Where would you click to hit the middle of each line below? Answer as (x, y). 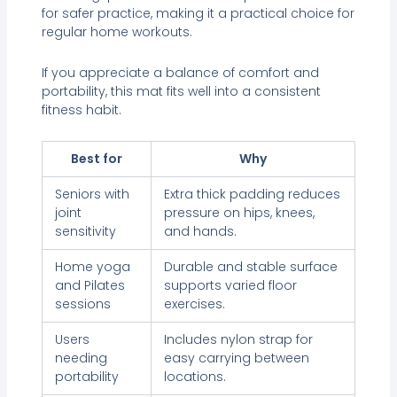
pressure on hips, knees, (239, 213)
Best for (96, 159)
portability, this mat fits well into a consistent (181, 91)
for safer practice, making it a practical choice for (198, 14)
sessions (82, 304)
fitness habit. (81, 109)
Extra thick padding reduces (252, 195)
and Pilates (90, 286)
